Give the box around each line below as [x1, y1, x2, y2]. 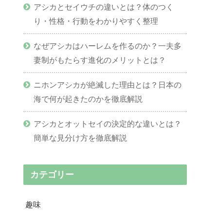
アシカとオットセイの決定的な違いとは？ [34, 119, 182, 128]
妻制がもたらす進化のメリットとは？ [34, 55, 166, 65]
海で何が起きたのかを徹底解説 [34, 94, 143, 104]
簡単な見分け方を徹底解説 [34, 133, 127, 143]
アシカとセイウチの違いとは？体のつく [34, 2, 174, 12]
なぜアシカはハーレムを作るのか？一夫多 [34, 41, 182, 51]
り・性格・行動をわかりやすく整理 [34, 17, 159, 26]
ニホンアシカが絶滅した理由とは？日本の [34, 80, 182, 90]
